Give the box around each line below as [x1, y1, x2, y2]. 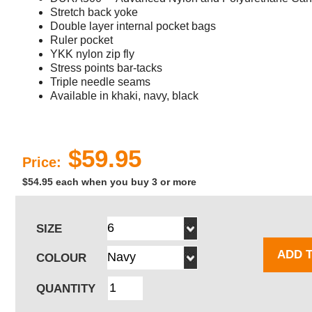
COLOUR [36, 251, 86, 265]
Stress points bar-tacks [50, 61, 162, 74]
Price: [22, 154, 61, 170]
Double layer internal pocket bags [50, 19, 216, 32]
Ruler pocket [50, 33, 113, 46]
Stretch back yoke [50, 6, 138, 18]
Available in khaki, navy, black [50, 89, 198, 102]
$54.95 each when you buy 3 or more [22, 175, 196, 187]
